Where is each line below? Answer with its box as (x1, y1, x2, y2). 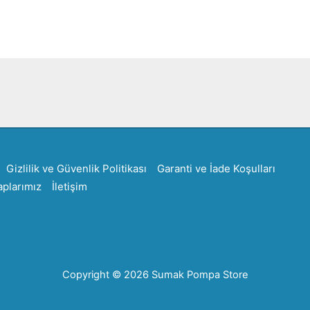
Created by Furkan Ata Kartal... (101, 78, 209, 87)
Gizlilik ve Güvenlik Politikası (6, 162, 147, 175)
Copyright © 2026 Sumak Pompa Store (62, 268, 248, 281)
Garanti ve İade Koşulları (157, 162, 275, 175)
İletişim (51, 180, 87, 193)
